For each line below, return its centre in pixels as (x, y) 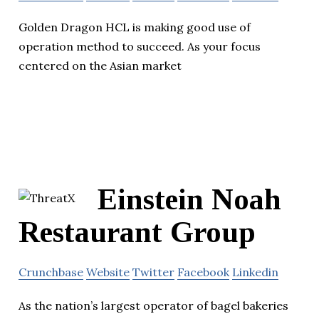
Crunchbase (51, 272)
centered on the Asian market (100, 66)
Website (108, 272)
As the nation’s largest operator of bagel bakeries (153, 306)
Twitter (153, 272)
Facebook (203, 272)
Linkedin (255, 272)
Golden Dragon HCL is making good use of (135, 27)
